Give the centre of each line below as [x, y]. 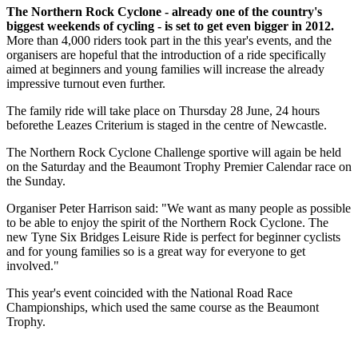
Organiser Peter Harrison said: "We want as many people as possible [179, 209]
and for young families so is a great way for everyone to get [156, 252]
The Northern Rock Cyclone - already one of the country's [164, 12]
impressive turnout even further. [86, 84]
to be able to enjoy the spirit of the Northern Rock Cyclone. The [167, 223]
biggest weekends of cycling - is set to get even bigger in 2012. [170, 26]
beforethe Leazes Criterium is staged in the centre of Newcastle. [167, 125]
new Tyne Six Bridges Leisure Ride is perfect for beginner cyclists [173, 237]
